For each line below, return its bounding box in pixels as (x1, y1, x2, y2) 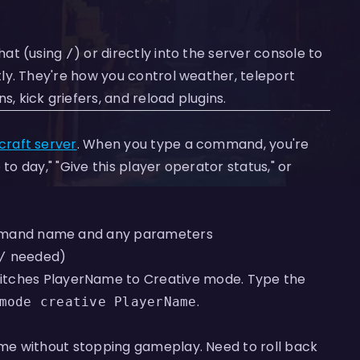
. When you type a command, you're (76, 135, 309, 153)
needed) (6, 247, 67, 266)
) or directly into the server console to (73, 44, 323, 63)
